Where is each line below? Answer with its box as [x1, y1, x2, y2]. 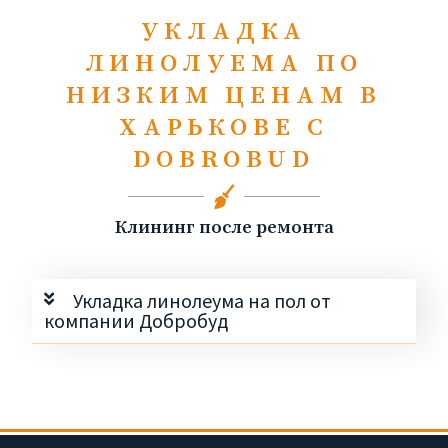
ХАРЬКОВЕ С [119, 111, 329, 143]
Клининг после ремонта [114, 215, 334, 239]
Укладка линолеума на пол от [72, 287, 331, 313]
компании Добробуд [44, 307, 229, 333]
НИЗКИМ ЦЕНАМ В [65, 79, 383, 111]
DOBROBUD [133, 143, 315, 175]
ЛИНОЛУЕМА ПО [84, 47, 364, 79]
